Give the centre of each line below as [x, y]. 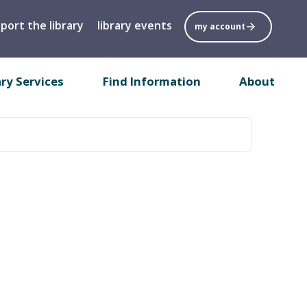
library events [134, 25]
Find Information [151, 81]
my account [220, 26]
